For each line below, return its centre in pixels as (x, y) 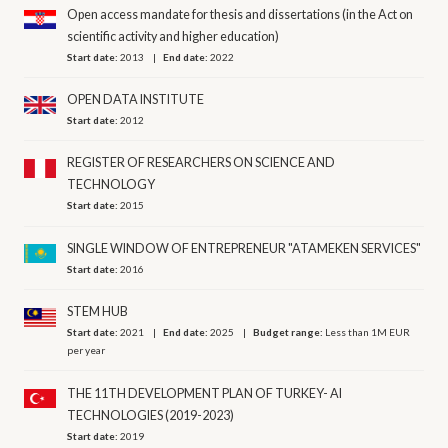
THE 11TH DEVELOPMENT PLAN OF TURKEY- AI (205, 393)
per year (86, 350)
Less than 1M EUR (368, 332)
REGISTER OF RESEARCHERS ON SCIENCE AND (201, 163)
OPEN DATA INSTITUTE (136, 100)
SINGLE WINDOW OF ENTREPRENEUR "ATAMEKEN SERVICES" (244, 248)
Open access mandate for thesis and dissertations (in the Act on (240, 14)
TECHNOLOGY (111, 185)
